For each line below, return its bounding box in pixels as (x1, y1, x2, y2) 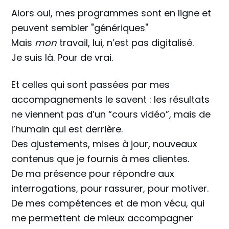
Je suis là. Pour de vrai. (11, 51, 113, 64)
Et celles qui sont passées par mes (11, 78, 170, 91)
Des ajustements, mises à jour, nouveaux (11, 138, 198, 150)
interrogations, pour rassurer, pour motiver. (11, 182, 209, 195)
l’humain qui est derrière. (11, 123, 123, 135)
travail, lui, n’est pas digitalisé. (57, 36, 194, 49)
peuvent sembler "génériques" (11, 21, 149, 34)
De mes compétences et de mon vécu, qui (11, 197, 205, 210)
